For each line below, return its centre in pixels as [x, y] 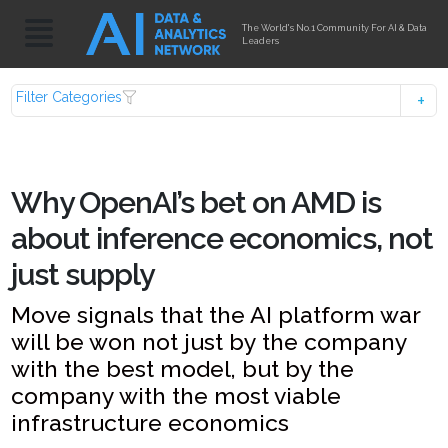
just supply [83, 274]
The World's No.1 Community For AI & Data [335, 27]
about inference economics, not [222, 238]
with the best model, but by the [183, 368]
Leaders [261, 40]
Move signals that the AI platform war [216, 314]
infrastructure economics [150, 422]
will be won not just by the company [209, 341]
